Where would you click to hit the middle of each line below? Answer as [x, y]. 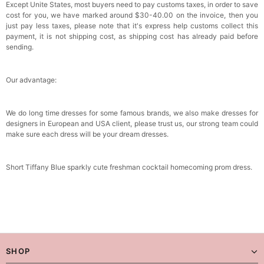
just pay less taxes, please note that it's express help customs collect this [132, 26]
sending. [20, 47]
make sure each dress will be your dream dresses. [87, 134]
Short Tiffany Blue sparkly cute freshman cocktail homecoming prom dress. [129, 167]
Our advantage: [31, 80]
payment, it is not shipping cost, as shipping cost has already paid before [132, 36]
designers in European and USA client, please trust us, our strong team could [132, 123]
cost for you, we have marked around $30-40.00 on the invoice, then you [132, 15]
